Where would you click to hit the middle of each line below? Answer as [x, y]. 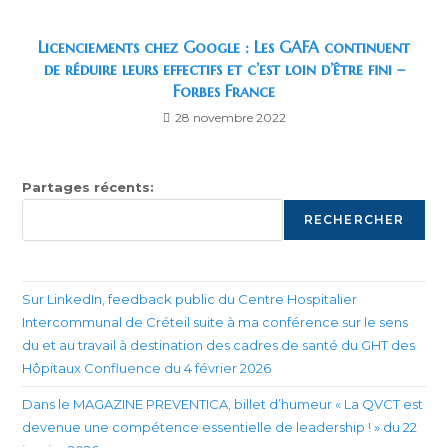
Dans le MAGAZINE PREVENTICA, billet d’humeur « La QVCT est [223, 403]
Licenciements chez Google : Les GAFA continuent [224, 46]
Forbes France [224, 90]
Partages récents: [88, 186]
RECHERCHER [354, 219]
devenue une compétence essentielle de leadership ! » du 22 [220, 426]
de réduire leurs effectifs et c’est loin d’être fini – [224, 68]
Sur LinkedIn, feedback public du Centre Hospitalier [190, 298]
